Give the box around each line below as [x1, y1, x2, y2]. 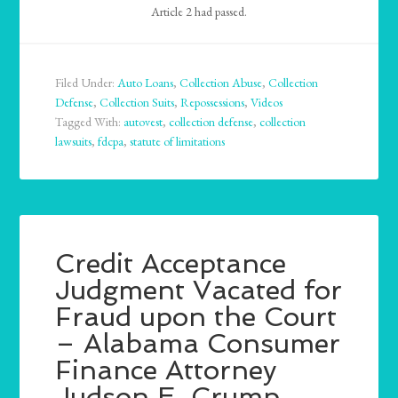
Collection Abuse [179, 75, 263, 92]
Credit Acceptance [55, 248, 287, 280]
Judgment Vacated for [55, 275, 343, 306]
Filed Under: [55, 75, 118, 92]
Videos [251, 94, 283, 111]
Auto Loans [117, 75, 174, 92]
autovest [123, 114, 163, 131]
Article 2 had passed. [151, 4, 247, 20]
